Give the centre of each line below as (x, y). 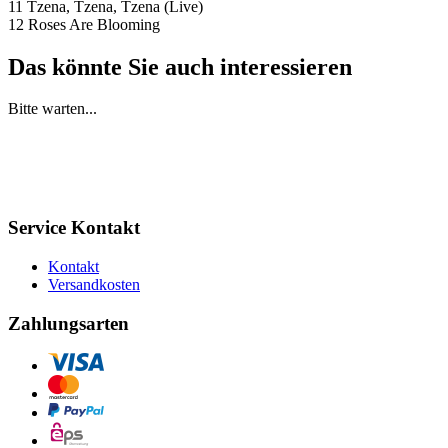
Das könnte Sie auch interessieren (180, 66)
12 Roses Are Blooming (84, 24)
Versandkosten (94, 284)
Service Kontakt (74, 228)
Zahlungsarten (68, 323)
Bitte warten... (52, 109)
